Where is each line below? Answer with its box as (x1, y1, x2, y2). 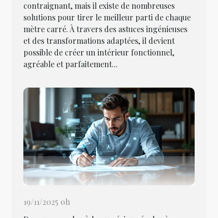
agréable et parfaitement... (23, 59, 118, 70)
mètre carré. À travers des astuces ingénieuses (23, 24, 187, 35)
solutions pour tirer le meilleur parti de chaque (23, 12, 191, 23)
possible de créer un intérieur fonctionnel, (23, 47, 174, 58)
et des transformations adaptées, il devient (23, 36, 175, 46)
